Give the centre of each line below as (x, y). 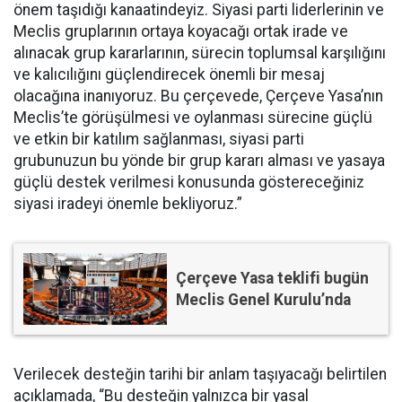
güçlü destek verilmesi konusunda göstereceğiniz (189, 182)
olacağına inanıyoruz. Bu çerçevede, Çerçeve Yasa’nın (198, 96)
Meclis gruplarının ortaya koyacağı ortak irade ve (181, 31)
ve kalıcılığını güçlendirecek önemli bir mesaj (169, 74)
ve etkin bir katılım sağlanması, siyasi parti (159, 139)
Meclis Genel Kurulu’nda (263, 299)
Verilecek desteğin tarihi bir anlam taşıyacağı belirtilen (200, 374)
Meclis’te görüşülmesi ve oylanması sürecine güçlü (193, 117)
